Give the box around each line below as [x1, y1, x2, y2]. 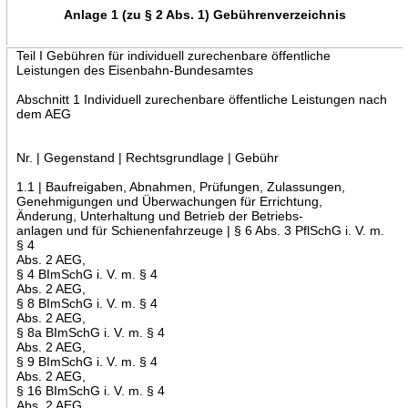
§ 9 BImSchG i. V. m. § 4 [15, 353, 158, 369]
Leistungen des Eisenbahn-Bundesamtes [15, 62, 253, 77]
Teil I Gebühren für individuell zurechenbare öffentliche [15, 47, 331, 63]
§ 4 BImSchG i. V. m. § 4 [15, 266, 158, 281]
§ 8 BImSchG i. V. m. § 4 [15, 295, 158, 311]
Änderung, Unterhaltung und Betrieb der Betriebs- [15, 208, 303, 223]
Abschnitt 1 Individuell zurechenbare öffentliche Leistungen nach [15, 91, 387, 107]
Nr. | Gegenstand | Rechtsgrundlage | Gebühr [15, 149, 279, 165]
